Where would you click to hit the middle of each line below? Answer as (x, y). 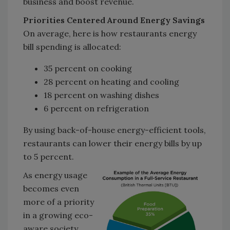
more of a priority (59, 202)
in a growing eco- (58, 215)
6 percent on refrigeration (97, 109)
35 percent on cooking (88, 69)
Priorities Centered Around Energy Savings (114, 20)
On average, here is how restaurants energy (110, 34)
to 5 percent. (49, 157)
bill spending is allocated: (72, 47)
